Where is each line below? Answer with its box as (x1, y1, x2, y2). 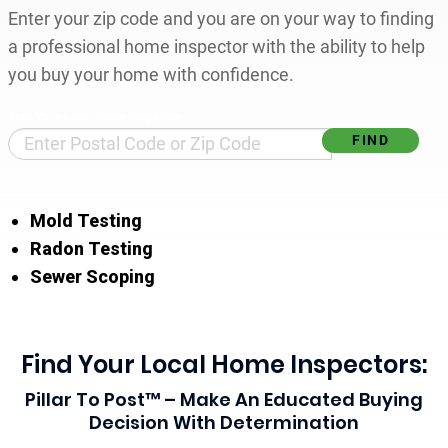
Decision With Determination (88, 409, 359, 435)
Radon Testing (30, 237, 154, 259)
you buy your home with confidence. (7, 63, 294, 85)
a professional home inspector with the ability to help (7, 35, 425, 57)
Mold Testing (30, 209, 143, 231)
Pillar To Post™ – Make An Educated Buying (24, 386, 423, 412)
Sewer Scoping (30, 265, 156, 287)
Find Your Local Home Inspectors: (21, 347, 427, 381)
